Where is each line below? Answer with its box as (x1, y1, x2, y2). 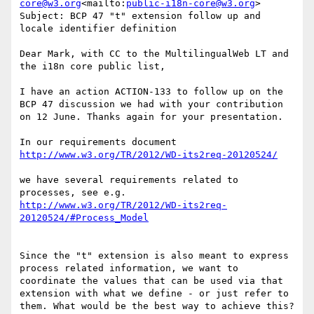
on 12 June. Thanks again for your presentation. (20, 111, 283, 123)
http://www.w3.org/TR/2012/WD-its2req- (20, 200, 227, 211)
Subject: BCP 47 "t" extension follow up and (20, 11, 261, 22)
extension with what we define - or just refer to (20, 288, 289, 299)
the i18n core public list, (20, 61, 165, 72)
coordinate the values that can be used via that (20, 275, 283, 287)
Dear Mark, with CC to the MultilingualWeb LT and (20, 48, 289, 60)
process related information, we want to (20, 263, 238, 274)
